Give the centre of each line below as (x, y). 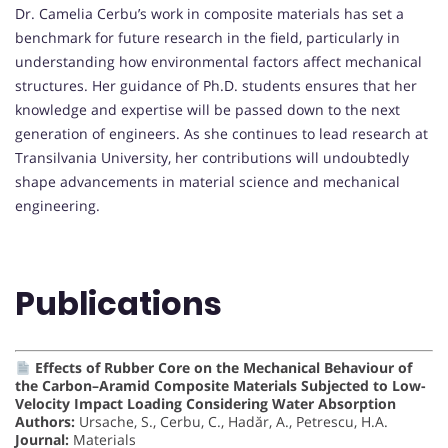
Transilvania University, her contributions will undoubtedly (212, 158)
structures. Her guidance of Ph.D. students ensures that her (216, 86)
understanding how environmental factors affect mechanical (218, 62)
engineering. (57, 206)
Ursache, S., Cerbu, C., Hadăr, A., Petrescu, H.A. (231, 422)
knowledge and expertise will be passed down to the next (207, 110)
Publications (118, 303)
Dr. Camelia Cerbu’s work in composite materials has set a (209, 14)
